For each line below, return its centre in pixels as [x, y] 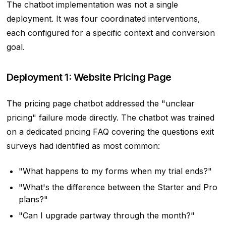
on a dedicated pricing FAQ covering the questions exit [110, 132]
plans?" [33, 200]
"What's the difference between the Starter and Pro [118, 187]
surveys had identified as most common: [83, 146]
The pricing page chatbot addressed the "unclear [100, 104]
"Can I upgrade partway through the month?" [106, 216]
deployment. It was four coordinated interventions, [103, 19]
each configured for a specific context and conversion [110, 33]
